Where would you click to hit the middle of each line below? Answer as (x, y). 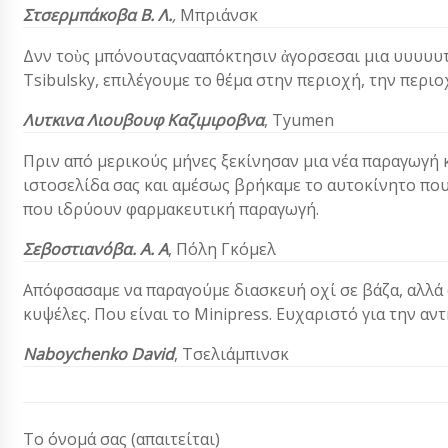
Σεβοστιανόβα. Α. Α (95, 248)
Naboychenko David (98, 353)
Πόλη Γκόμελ (226, 248)
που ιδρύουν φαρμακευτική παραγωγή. (171, 208)
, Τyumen (299, 119)
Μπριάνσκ (219, 14)
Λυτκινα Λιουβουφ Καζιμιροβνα (143, 119)
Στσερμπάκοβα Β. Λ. (97, 14)
